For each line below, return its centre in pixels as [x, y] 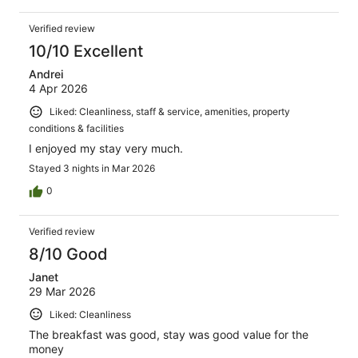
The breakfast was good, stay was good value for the [169, 335]
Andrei [46, 74]
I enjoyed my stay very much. [106, 148]
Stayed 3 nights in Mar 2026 [92, 168]
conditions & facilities [76, 128]
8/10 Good [68, 254]
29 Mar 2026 [62, 291]
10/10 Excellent [86, 52]
